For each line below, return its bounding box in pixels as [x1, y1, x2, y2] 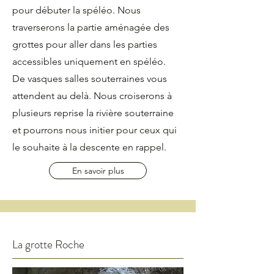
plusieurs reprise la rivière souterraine [12, 107, 174, 119]
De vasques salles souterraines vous [12, 73, 167, 84]
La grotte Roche [12, 236, 84, 253]
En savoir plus [72, 165, 124, 176]
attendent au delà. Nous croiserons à [12, 90, 172, 102]
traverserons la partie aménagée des [12, 21, 169, 33]
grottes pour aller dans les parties [12, 39, 157, 50]
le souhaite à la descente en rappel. [12, 141, 166, 153]
